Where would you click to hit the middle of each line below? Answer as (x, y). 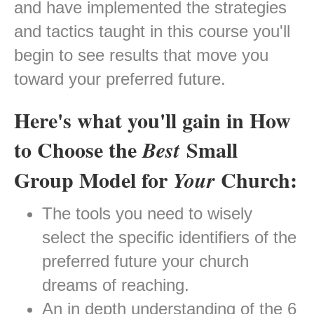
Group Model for (94, 180)
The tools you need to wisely (147, 214)
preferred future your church (145, 261)
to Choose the (78, 150)
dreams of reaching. (116, 285)
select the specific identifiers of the (169, 238)
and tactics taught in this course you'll (152, 32)
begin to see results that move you (141, 55)
